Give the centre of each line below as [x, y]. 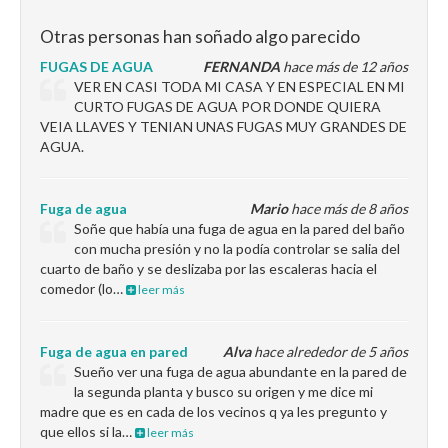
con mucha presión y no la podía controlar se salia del [237, 248]
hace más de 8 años [348, 208]
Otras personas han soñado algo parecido [200, 36]
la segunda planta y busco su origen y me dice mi [224, 391]
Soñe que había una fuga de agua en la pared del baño [240, 228]
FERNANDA [243, 66]
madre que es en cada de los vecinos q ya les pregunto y [213, 411]
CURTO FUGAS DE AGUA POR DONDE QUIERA [228, 106]
